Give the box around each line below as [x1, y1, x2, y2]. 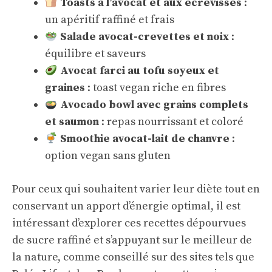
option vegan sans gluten [45, 149, 171, 163]
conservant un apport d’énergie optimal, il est [12, 199, 240, 213]
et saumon [45, 115, 99, 129]
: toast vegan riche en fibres [85, 81, 226, 95]
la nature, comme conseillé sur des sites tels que [12, 250, 254, 264]
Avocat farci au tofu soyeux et [59, 64, 219, 78]
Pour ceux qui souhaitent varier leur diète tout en [12, 182, 260, 196]
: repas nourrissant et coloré [99, 115, 243, 129]
